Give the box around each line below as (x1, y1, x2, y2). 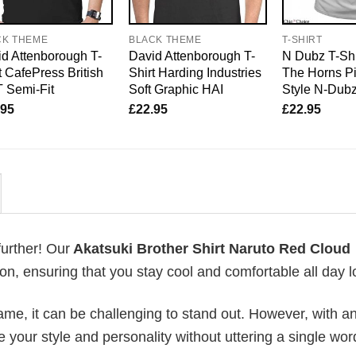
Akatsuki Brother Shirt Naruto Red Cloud (70, 241, 350, 257)
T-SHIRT (282, 34, 323, 46)
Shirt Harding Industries (128, 65, 261, 80)
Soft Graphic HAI (128, 82, 223, 97)
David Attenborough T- (128, 48, 255, 64)
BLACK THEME (128, 34, 202, 46)
